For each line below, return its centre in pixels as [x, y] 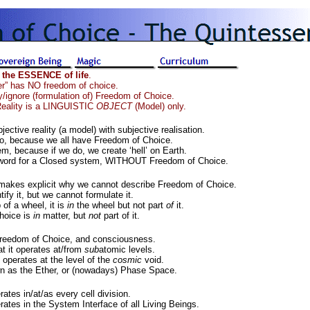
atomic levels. [127, 249]
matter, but [64, 216]
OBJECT [114, 106]
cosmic [127, 260]
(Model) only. [159, 106]
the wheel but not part [120, 205]
